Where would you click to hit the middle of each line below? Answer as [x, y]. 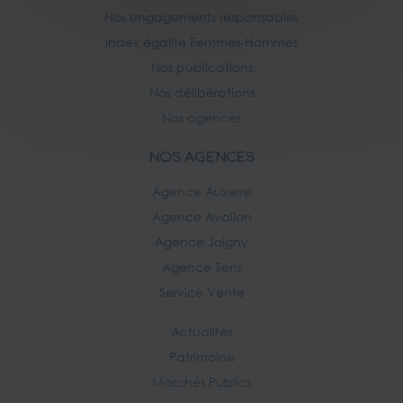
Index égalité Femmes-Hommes [201, 42]
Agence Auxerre [201, 192]
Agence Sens [201, 267]
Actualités [201, 332]
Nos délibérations [201, 93]
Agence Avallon [201, 217]
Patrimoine [201, 357]
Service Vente [201, 292]
